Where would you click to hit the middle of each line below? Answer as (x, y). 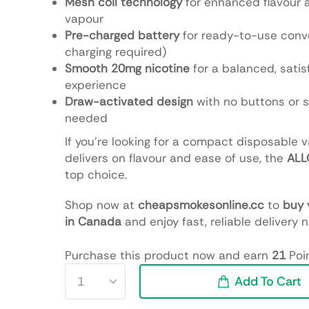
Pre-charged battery (122, 35)
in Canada (93, 221)
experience (95, 84)
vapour (84, 18)
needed (86, 118)
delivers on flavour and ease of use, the (176, 158)
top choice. (96, 174)
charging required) (115, 51)
